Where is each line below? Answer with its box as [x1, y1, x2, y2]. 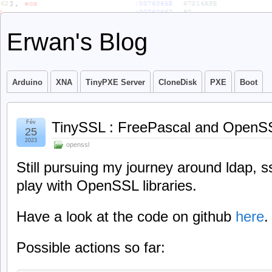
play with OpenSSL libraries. [16, 177, 197, 194]
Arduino [12, 78, 42, 87]
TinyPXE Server [86, 78, 145, 87]
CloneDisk [158, 78, 197, 87]
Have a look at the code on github [16, 208, 236, 225]
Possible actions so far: [16, 239, 165, 256]
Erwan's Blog [7, 29, 148, 55]
